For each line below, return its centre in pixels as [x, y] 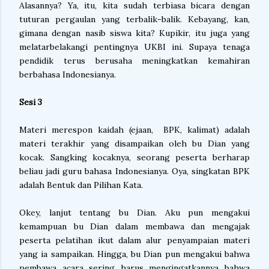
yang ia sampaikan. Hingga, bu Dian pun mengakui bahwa [134, 254]
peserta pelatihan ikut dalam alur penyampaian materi [134, 240]
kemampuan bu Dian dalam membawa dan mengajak [134, 226]
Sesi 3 [31, 102]
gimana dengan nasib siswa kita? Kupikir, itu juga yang [134, 33]
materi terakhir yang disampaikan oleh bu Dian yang [134, 144]
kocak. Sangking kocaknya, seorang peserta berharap [134, 157]
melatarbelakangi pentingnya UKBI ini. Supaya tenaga [134, 47]
